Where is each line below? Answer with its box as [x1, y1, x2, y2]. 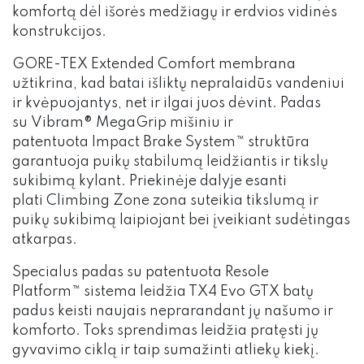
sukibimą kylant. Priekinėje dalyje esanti [12, 174, 287, 189]
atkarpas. [12, 232, 77, 248]
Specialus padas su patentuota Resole [12, 265, 269, 280]
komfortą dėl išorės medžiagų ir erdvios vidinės [12, 5, 337, 20]
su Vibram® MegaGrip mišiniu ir [12, 115, 233, 131]
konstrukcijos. [12, 24, 106, 40]
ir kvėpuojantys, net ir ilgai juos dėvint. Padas [12, 96, 321, 111]
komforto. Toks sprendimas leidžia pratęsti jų [12, 323, 318, 339]
